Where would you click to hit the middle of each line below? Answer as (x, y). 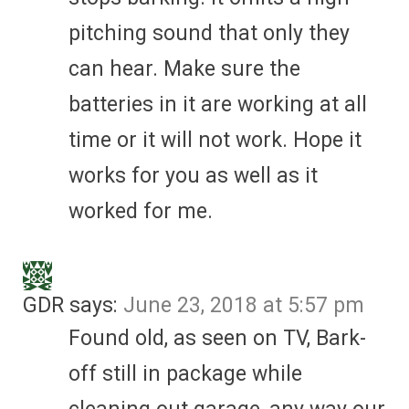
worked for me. (141, 211)
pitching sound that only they (209, 33)
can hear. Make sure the (184, 68)
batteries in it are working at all (218, 104)
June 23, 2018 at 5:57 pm (244, 305)
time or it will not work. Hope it (215, 140)
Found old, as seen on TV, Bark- (217, 338)
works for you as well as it (193, 175)
